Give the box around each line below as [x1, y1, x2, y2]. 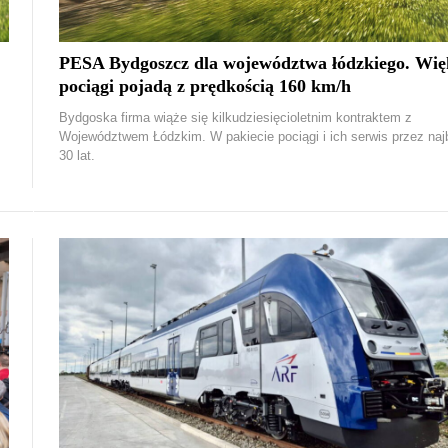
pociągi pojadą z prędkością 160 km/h [59, 76, 351, 96]
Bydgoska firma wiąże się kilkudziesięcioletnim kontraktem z [59, 110, 412, 125]
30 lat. [59, 148, 95, 163]
